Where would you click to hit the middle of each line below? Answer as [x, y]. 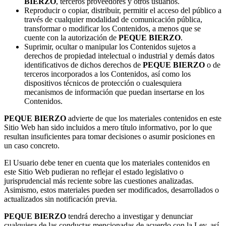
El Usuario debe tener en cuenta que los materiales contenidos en [107, 162]
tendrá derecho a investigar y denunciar [129, 216]
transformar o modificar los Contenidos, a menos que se [112, 28]
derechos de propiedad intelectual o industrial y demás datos [119, 55]
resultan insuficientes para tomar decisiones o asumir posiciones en [109, 136]
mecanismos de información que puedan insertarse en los [114, 92]
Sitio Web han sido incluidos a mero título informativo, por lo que [108, 127]
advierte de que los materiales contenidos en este [144, 118]
